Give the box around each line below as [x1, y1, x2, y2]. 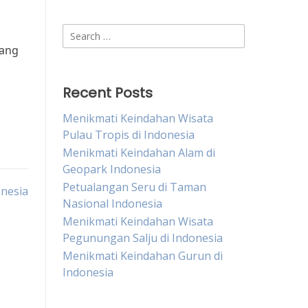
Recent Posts [63, 83, 153, 102]
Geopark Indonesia [63, 162, 161, 177]
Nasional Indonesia [63, 196, 162, 211]
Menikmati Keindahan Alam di [63, 145, 215, 160]
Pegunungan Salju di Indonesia [63, 230, 223, 245]
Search [62, 24, 97, 39]
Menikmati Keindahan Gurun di [63, 248, 223, 263]
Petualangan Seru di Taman [63, 179, 206, 195]
